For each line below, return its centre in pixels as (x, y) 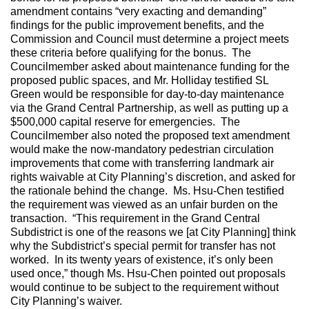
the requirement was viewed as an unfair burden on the (144, 205)
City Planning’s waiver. (66, 301)
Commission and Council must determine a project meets (150, 39)
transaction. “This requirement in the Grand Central (135, 219)
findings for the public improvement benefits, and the (137, 26)
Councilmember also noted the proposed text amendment (150, 136)
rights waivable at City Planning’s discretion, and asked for (153, 177)
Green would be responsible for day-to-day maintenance (147, 94)
